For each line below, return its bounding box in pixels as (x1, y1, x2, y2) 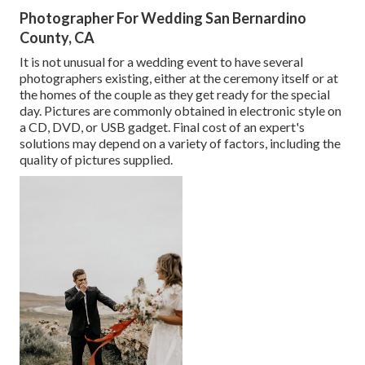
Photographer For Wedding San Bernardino (20, 9, 306, 28)
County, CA (20, 29, 95, 47)
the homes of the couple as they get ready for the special (20, 86, 330, 103)
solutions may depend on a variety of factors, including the (20, 135, 341, 152)
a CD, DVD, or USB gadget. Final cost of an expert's (20, 119, 305, 135)
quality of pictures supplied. (20, 152, 173, 168)
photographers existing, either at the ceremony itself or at (20, 70, 338, 86)
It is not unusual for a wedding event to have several (20, 54, 303, 70)
